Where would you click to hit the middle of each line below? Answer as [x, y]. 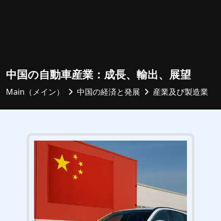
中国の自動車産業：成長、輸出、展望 [98, 74]
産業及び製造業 [181, 92]
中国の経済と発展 [109, 92]
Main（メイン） [35, 92]
